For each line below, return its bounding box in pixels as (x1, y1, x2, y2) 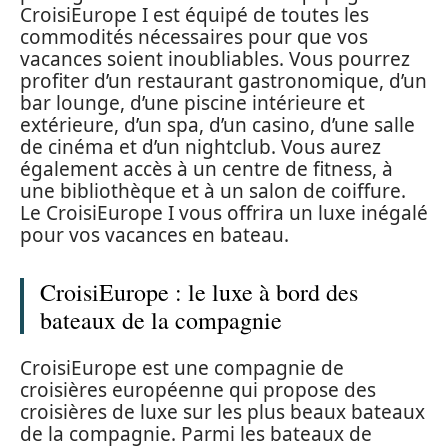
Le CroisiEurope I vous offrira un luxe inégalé (20, 200, 428, 227)
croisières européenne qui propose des (20, 376, 376, 403)
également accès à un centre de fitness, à (20, 156, 393, 183)
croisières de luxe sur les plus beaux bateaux (20, 398, 425, 425)
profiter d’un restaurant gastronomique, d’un (20, 68, 427, 95)
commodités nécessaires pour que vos (20, 24, 368, 51)
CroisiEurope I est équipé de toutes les (20, 2, 369, 29)
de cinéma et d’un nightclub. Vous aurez (20, 134, 381, 161)
